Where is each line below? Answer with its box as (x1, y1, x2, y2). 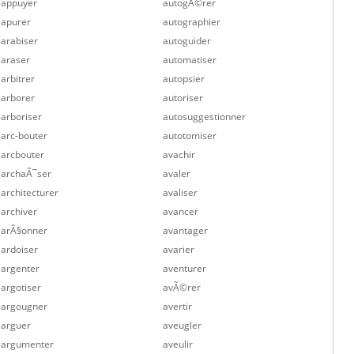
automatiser (163, 53, 217, 66)
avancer (163, 205, 199, 218)
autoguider (163, 34, 212, 47)
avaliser (163, 186, 198, 199)
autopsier (163, 72, 205, 85)
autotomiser (163, 129, 217, 142)
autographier (163, 15, 221, 28)
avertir (163, 299, 193, 313)
